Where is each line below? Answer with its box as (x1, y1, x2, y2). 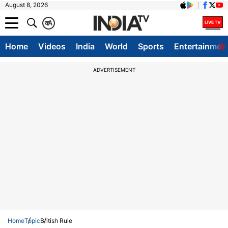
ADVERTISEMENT (93, 67, 135, 73)
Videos (38, 41, 66, 51)
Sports (138, 41, 164, 51)
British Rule (40, 217, 72, 224)
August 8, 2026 (5, 1, 48, 9)
